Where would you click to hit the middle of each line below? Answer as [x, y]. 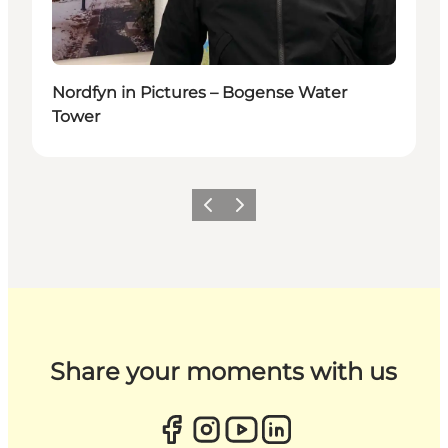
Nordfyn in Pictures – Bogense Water [199, 92]
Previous [222, 211]
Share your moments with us [224, 371]
